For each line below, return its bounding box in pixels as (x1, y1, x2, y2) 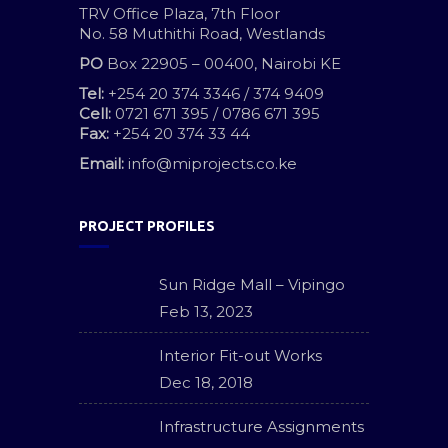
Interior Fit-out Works (159, 346, 322, 365)
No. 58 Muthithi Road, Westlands (79, 24, 325, 43)
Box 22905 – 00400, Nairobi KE (103, 54, 341, 73)
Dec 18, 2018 (159, 373, 253, 392)
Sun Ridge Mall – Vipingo (159, 275, 345, 294)
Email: (79, 154, 124, 173)
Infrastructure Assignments (159, 417, 364, 436)
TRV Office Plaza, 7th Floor (79, 4, 280, 23)
